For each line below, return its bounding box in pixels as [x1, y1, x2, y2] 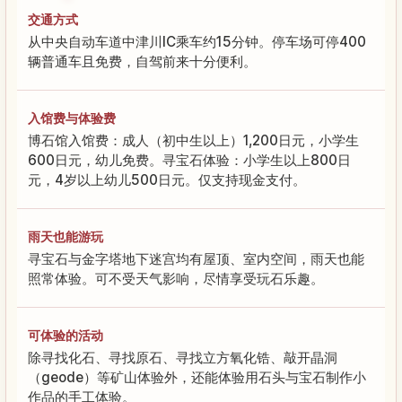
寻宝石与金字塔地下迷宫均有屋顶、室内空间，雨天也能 [28, 249, 364, 267]
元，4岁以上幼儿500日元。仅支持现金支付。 [28, 170, 306, 188]
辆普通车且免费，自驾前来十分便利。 [28, 52, 257, 70]
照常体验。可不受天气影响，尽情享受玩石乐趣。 [28, 269, 324, 287]
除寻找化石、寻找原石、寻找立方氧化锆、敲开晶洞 [28, 348, 337, 366]
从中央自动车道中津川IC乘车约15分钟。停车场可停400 [28, 32, 366, 50]
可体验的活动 [28, 327, 103, 343]
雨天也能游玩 [28, 228, 103, 244]
